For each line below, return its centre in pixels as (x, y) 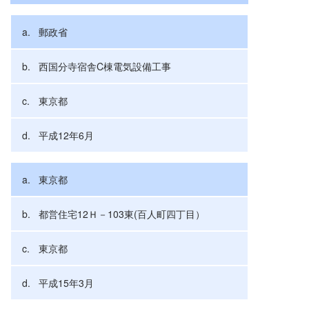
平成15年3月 (66, 282)
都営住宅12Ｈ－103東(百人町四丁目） (122, 213)
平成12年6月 (66, 135)
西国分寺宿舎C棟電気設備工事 (105, 66)
